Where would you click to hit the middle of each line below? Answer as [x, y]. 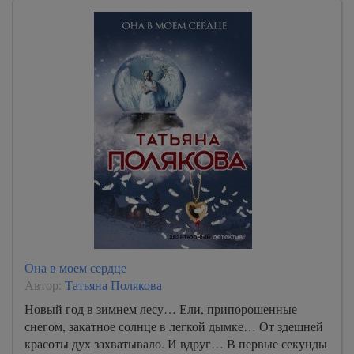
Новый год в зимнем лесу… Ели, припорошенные [161, 309]
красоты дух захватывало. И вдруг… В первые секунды [176, 343]
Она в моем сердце [75, 267]
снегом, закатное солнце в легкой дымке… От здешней [174, 326]
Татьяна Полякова [113, 285]
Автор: [45, 285]
